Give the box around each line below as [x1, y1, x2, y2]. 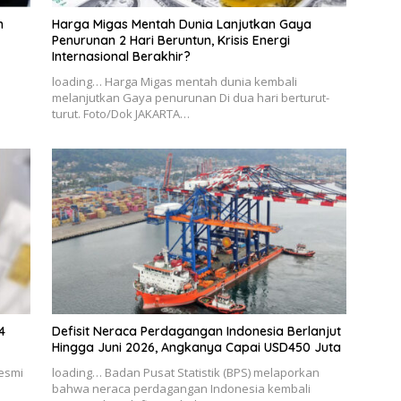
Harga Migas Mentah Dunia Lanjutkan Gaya [51, 15, 311, 32]
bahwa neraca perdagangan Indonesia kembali [51, 380, 311, 397]
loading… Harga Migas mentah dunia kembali [51, 73, 297, 90]
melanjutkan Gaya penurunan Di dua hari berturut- [51, 89, 329, 106]
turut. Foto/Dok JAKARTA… [51, 105, 190, 122]
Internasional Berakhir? [51, 47, 191, 64]
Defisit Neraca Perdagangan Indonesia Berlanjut [51, 323, 341, 340]
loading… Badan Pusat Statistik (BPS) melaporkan [51, 364, 320, 381]
